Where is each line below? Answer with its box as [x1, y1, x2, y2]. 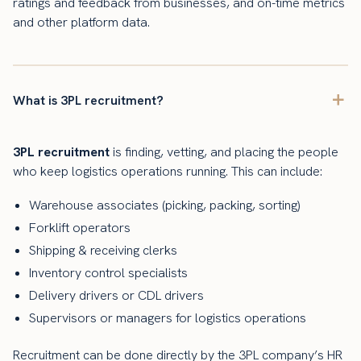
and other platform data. [13, 13, 150, 31]
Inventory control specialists [29, 263, 188, 281]
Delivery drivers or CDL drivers [29, 286, 204, 304]
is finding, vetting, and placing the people [110, 143, 338, 160]
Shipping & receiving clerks [29, 241, 177, 259]
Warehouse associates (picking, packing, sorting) [29, 196, 300, 214]
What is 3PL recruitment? [13, 91, 164, 109]
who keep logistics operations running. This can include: [13, 162, 322, 180]
